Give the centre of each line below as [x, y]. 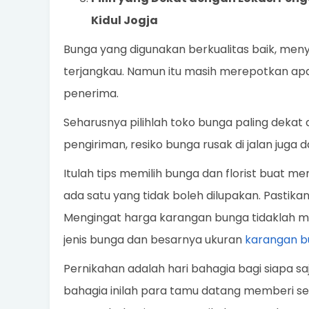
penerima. [91, 94]
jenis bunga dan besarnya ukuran [154, 240]
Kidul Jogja [124, 21]
